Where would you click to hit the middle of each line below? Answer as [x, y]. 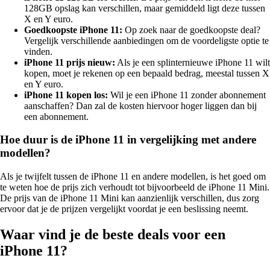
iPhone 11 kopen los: [66, 95]
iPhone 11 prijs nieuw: [70, 62]
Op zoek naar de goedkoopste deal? [191, 30]
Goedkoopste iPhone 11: [73, 30]
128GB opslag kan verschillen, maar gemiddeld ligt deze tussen [145, 8]
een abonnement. [56, 116]
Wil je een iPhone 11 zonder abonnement [187, 95]
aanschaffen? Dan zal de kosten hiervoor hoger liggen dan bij [140, 105]
